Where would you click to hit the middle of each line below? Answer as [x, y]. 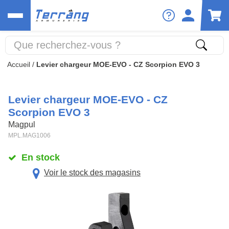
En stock [40, 157]
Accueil [19, 64]
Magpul [22, 124]
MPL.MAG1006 [29, 135]
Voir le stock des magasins [92, 173]
